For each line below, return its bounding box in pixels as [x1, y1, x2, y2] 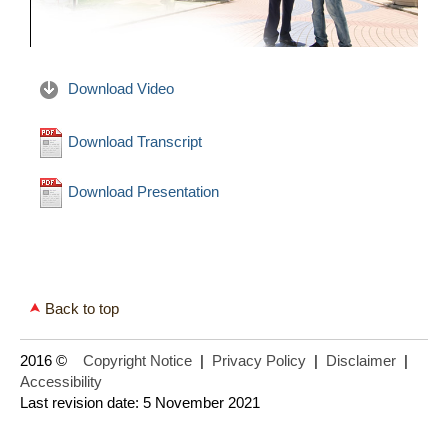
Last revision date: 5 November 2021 [20, 394, 260, 412]
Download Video [64, 80, 174, 98]
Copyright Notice [83, 352, 192, 370]
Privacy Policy [212, 352, 306, 370]
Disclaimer [326, 352, 396, 370]
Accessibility [20, 373, 102, 391]
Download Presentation [64, 183, 219, 201]
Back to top [45, 300, 119, 318]
